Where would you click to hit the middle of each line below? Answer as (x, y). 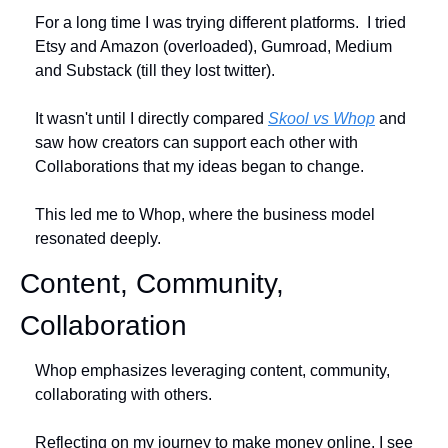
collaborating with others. (123, 395)
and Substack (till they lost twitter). (155, 71)
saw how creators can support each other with (196, 143)
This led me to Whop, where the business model (205, 215)
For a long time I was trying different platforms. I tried (220, 23)
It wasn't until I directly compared (151, 119)
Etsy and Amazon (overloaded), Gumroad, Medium (213, 47)
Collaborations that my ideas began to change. (199, 167)
